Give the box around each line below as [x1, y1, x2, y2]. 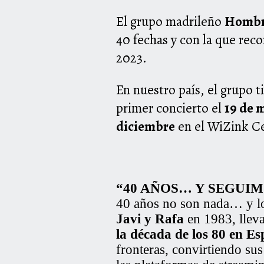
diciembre [116, 117, 175, 136]
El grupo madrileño [116, 12, 225, 31]
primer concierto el [116, 99, 225, 118]
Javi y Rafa [116, 212, 184, 227]
